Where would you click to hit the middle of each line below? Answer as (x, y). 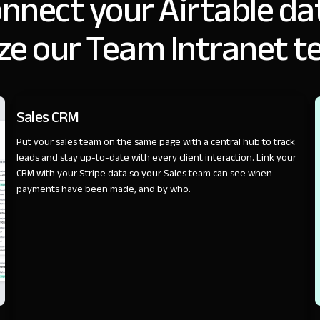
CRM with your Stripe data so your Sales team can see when (144, 173)
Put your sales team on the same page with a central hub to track (155, 141)
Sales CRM (47, 117)
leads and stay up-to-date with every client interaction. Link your (156, 157)
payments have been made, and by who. (103, 189)
